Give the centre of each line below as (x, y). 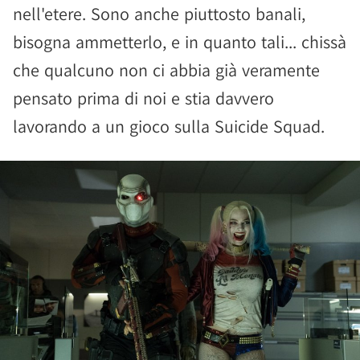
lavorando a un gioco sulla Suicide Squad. (169, 126)
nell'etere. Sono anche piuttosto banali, (159, 13)
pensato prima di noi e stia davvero (143, 98)
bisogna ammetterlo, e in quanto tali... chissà (180, 41)
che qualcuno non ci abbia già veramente (166, 70)
